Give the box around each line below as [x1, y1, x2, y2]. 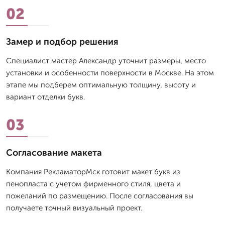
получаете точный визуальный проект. [6, 203, 142, 213]
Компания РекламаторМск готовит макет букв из [6, 167, 180, 177]
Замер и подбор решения [6, 36, 119, 48]
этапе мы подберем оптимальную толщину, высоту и [6, 80, 196, 90]
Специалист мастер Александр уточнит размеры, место [6, 56, 206, 66]
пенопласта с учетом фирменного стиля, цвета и [6, 179, 181, 189]
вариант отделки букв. [6, 92, 85, 102]
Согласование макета [6, 147, 102, 159]
